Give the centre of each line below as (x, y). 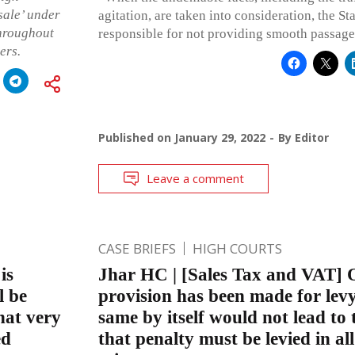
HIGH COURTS (237, 248)
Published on (136, 137)
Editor (311, 137)
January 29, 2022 (219, 137)
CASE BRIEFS (137, 248)
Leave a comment (195, 178)
